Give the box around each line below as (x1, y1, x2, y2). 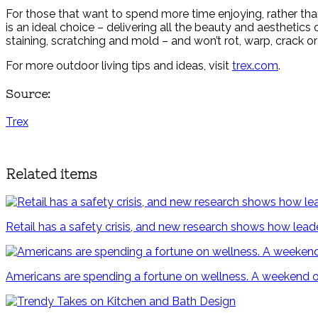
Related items (6, 166, 97, 182)
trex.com (232, 58, 278, 72)
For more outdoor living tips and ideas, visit (6, 58, 232, 72)
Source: (6, 87, 50, 100)
